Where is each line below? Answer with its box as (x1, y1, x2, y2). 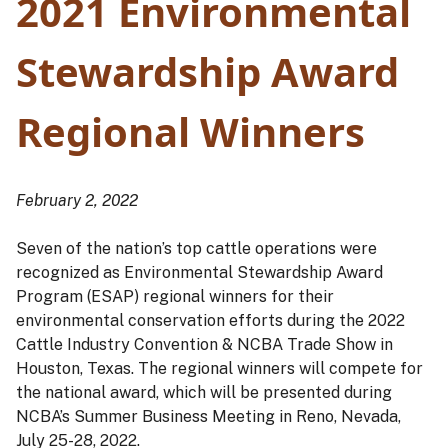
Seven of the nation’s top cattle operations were (16, 239, 377, 259)
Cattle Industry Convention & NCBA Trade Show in (16, 335, 393, 355)
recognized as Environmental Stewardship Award (16, 263, 383, 283)
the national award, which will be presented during (16, 383, 392, 403)
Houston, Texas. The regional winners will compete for (16, 359, 423, 379)
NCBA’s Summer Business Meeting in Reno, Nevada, (16, 407, 401, 427)
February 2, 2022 (16, 191, 138, 211)
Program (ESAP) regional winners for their (16, 287, 334, 307)
